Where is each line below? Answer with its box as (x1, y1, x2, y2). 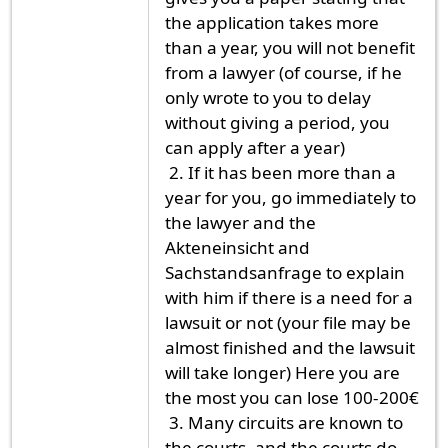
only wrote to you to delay (165, 85, 371, 109)
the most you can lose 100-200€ (165, 385, 419, 409)
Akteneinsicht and (165, 235, 310, 259)
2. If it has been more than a (165, 160, 396, 184)
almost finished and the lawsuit (165, 335, 415, 359)
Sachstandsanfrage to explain (165, 260, 405, 284)
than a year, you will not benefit (165, 35, 415, 59)
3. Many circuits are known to (165, 410, 403, 434)
